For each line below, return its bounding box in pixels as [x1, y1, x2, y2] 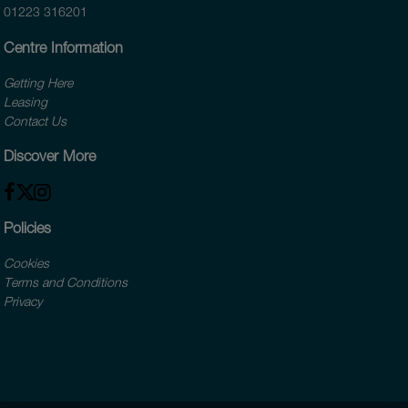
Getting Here [4, 74, 74, 90]
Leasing [4, 93, 48, 109]
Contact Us [4, 112, 67, 128]
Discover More [4, 147, 97, 166]
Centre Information [4, 37, 124, 56]
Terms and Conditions [4, 274, 128, 291]
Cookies [4, 255, 50, 271]
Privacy [4, 293, 43, 310]
